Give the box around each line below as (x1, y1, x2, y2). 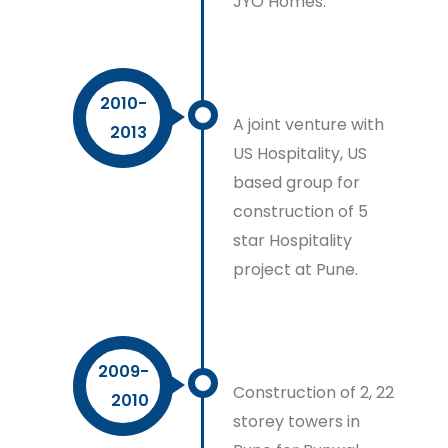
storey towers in (233, 410, 361, 433)
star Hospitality (233, 229, 353, 252)
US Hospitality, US (233, 142, 368, 165)
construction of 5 (233, 200, 369, 223)
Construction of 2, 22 (233, 381, 395, 404)
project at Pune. (233, 258, 359, 281)
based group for (233, 171, 361, 194)
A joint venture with (233, 113, 385, 136)
